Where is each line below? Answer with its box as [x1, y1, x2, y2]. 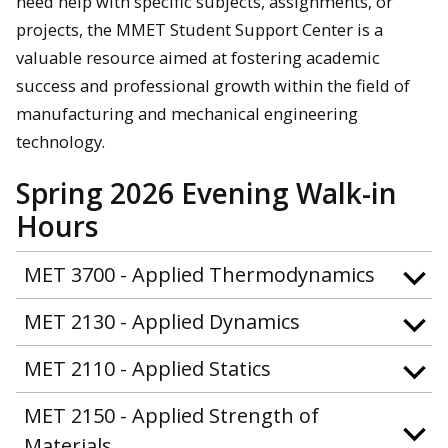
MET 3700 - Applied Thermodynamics [24, 261, 375, 289]
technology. [16, 130, 105, 154]
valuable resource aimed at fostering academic [16, 46, 380, 70]
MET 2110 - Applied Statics [24, 355, 271, 383]
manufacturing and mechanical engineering [16, 102, 358, 126]
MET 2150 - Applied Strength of [24, 402, 319, 430]
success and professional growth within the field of [16, 74, 410, 98]
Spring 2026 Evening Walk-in [16, 174, 397, 213]
